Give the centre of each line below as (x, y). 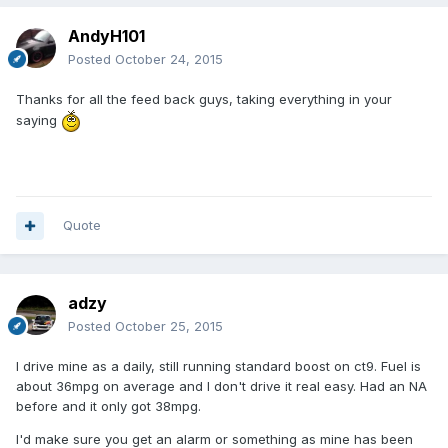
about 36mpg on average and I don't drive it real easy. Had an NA (221, 386)
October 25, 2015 (169, 326)
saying (38, 119)
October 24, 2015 (169, 59)
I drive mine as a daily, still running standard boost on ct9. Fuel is (218, 366)
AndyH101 (106, 36)
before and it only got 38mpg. (108, 406)
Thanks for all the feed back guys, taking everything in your (204, 99)
